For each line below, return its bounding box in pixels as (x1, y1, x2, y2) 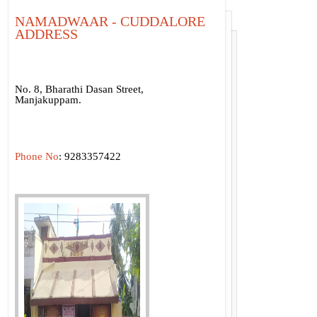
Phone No (14, 151, 59, 163)
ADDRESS (14, 26, 78, 42)
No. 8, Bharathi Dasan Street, (14, 83, 144, 96)
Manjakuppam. (14, 94, 81, 106)
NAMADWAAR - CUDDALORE (14, 13, 205, 30)
